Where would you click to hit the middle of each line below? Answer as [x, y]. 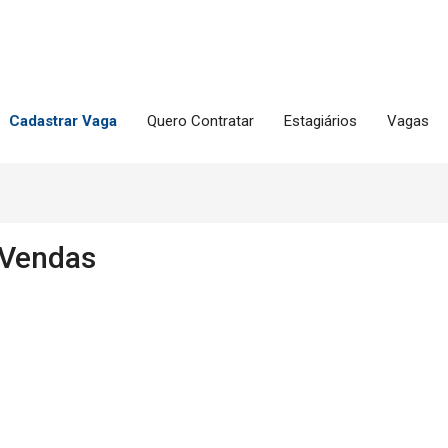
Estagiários [320, 121]
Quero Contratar [200, 121]
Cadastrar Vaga [63, 121]
